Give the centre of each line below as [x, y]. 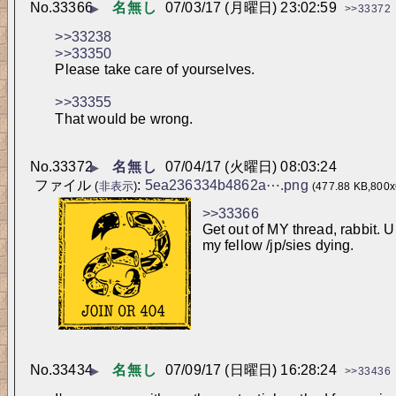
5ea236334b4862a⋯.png [226, 185]
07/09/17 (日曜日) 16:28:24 [251, 369]
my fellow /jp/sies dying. [278, 246]
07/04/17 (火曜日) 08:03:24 [251, 167]
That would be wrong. [124, 119]
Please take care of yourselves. [155, 70]
